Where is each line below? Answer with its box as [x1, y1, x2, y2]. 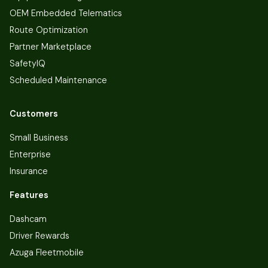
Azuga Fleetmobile [10, 246, 84, 258]
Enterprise [10, 148, 51, 160]
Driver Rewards [10, 230, 69, 241]
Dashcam [10, 213, 47, 224]
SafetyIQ [10, 57, 45, 69]
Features [10, 189, 48, 200]
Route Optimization [10, 24, 88, 35]
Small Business [10, 132, 68, 143]
